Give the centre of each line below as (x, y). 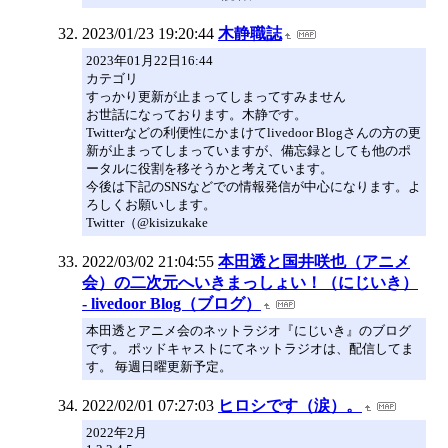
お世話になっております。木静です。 (196, 114)
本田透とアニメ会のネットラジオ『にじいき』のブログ (248, 330)
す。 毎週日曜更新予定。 (159, 366)
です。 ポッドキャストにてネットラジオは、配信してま (250, 348)
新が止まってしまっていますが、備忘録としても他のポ (248, 150)
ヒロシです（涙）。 (290, 405)
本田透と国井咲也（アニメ (314, 261)
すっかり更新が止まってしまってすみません (216, 96)
